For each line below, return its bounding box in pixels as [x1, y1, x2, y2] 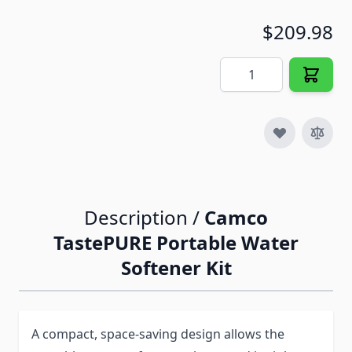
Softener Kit [120, 255, 232, 281]
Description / [84, 204, 204, 231]
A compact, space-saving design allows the [31, 325, 284, 343]
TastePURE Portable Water [53, 229, 299, 256]
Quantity [219, 57, 271, 75]
